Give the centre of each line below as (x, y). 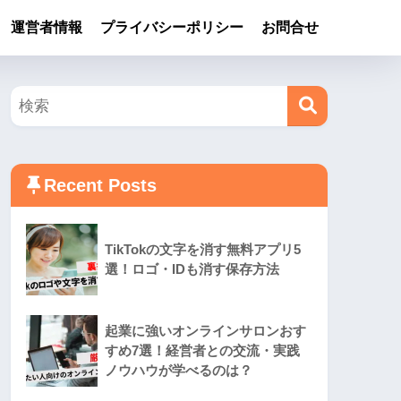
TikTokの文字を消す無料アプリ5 (203, 250)
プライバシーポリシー (172, 27)
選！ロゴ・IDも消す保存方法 (192, 269)
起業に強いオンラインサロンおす (205, 331)
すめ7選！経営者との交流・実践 (202, 351)
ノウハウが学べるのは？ (179, 371)
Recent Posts (100, 186)
